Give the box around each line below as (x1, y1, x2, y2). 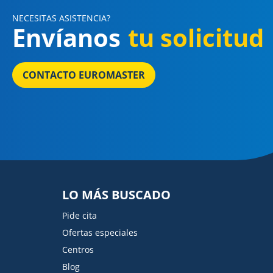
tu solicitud (128, 21, 264, 54)
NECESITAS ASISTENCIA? (12, 12, 110, 24)
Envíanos (12, 21, 121, 54)
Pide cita (62, 210, 97, 221)
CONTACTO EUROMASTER (23, 68, 145, 82)
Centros (62, 244, 94, 255)
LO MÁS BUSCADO (62, 186, 171, 203)
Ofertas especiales (62, 227, 138, 238)
